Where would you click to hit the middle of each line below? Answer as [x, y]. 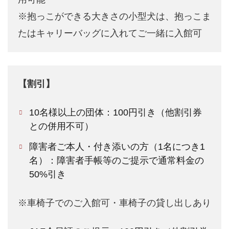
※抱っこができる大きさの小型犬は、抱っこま [114, 17]
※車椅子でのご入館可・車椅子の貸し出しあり [114, 203]
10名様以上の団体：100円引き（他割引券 [116, 113]
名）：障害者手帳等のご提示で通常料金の [117, 161]
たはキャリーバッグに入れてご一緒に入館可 [110, 33]
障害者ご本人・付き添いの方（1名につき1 [117, 147]
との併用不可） [62, 127]
